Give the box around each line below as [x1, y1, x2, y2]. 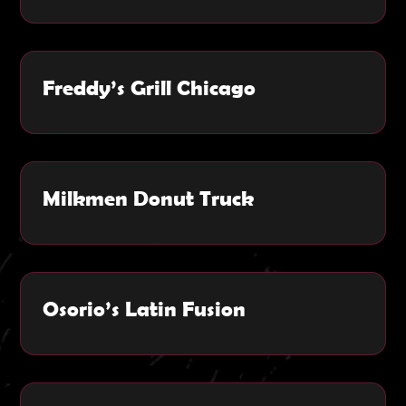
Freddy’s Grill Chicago [43, 74, 256, 100]
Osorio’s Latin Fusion [43, 295, 246, 321]
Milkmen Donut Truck [43, 185, 255, 210]
